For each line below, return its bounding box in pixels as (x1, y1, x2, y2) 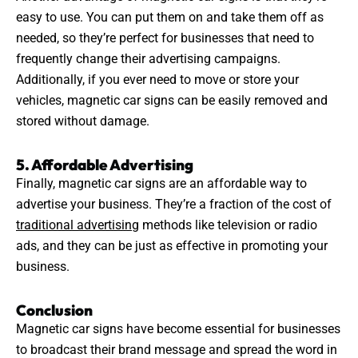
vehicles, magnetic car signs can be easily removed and (16, 93, 328, 109)
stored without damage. (16, 113, 149, 129)
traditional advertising (16, 217, 139, 233)
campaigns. (211, 51, 280, 67)
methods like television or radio (139, 217, 317, 233)
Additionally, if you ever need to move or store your (16, 72, 299, 88)
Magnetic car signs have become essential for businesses (16, 321, 340, 337)
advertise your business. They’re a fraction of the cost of (16, 197, 332, 213)
